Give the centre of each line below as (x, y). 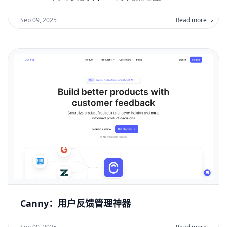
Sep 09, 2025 (39, 20)
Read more (191, 20)
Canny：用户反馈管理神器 (75, 203)
